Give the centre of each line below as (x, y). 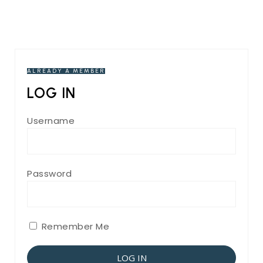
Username (51, 121)
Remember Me (74, 226)
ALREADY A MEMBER (66, 71)
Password (49, 173)
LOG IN (51, 93)
